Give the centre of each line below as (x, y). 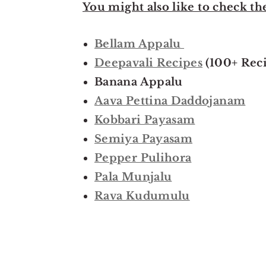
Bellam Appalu (140, 44)
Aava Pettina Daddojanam (170, 101)
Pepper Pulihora (143, 158)
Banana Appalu (139, 82)
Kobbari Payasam (145, 120)
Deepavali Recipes (149, 63)
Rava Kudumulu (142, 196)
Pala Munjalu (133, 177)
